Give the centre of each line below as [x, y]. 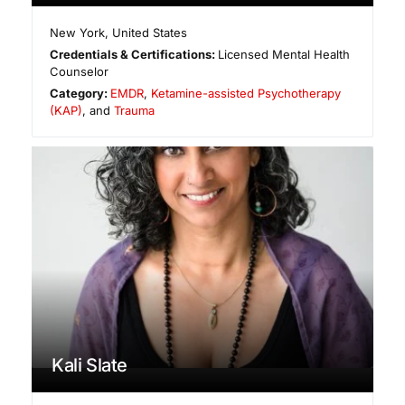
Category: [80, 93]
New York [78, 32]
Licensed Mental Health [284, 54]
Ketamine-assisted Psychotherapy [246, 93]
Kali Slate [89, 366]
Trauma [134, 110]
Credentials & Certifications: [134, 54]
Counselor [79, 71]
